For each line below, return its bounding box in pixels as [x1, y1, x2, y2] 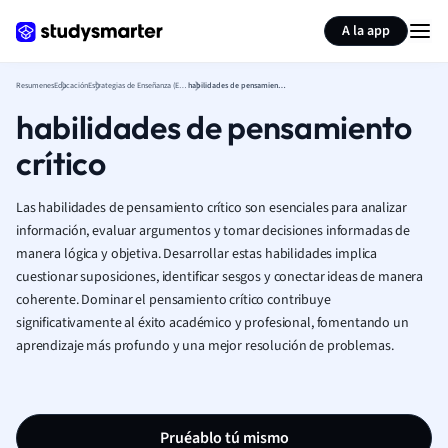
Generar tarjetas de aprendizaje [71, 8, 261, 28]
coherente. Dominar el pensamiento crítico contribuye [16, 290, 331, 310]
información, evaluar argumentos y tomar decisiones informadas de [16, 221, 411, 241]
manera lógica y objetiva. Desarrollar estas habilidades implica [16, 244, 378, 264]
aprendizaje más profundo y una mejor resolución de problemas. [16, 336, 394, 356]
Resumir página [310, 8, 405, 28]
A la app [342, 21, 390, 41]
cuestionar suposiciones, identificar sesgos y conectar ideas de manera [16, 267, 424, 287]
